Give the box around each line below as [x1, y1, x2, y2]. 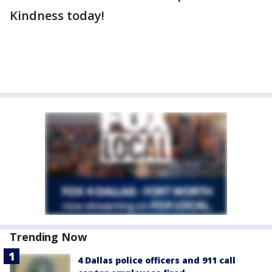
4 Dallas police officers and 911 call [78, 254, 236, 266]
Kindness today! [10, 7, 104, 24]
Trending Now [10, 229, 87, 244]
